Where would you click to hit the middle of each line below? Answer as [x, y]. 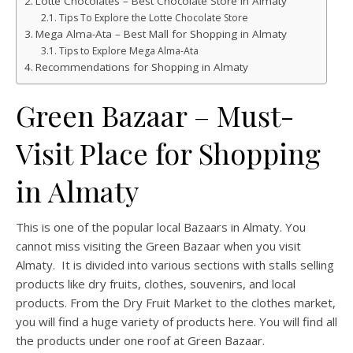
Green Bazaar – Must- [155, 115]
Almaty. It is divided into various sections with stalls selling [175, 265]
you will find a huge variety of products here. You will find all [176, 322]
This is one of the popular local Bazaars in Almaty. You [161, 227]
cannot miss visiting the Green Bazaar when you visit [158, 246]
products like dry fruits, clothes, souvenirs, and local [156, 284]
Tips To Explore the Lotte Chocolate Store [153, 18]
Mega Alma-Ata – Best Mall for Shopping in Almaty [161, 34]
